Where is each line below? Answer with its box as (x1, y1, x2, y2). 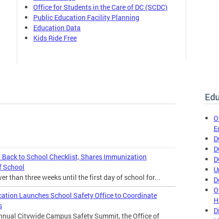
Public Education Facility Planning (33, 13, 139, 22)
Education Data (33, 23, 81, 32)
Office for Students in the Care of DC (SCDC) (33, 2, 168, 12)
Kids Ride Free (33, 33, 77, 43)
